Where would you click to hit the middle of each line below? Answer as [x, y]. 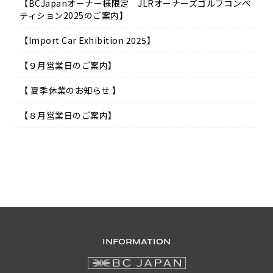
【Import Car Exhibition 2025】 [88, 41]
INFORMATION [136, 241]
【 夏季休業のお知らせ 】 [70, 90]
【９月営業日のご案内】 [68, 66]
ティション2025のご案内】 [74, 16]
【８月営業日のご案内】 [68, 115]
